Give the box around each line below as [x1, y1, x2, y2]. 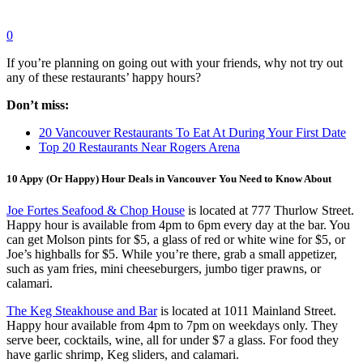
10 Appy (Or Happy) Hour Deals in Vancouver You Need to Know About [6, 173, 331, 186]
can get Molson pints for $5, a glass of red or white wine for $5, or [6, 233, 345, 247]
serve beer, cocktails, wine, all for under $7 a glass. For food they [6, 333, 339, 348]
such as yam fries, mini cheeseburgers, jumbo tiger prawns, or [6, 262, 321, 276]
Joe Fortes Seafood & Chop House [6, 203, 185, 218]
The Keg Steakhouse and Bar [6, 304, 157, 318]
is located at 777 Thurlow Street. [185, 203, 354, 218]
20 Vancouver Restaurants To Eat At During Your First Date [39, 126, 346, 139]
